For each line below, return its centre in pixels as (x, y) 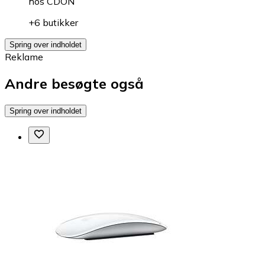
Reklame (24, 57)
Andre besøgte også (74, 84)
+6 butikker (53, 23)
